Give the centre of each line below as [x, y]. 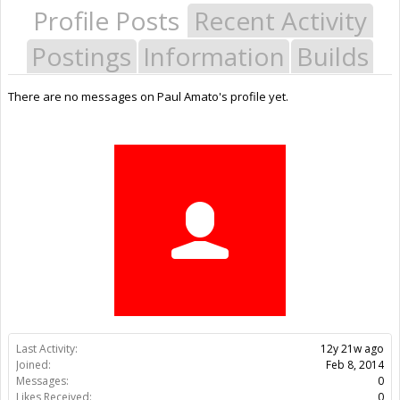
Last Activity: [47, 348]
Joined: [33, 364]
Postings [82, 56]
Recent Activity [280, 20]
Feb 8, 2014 [355, 364]
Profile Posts [106, 20]
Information [214, 56]
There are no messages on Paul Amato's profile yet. [148, 96]
